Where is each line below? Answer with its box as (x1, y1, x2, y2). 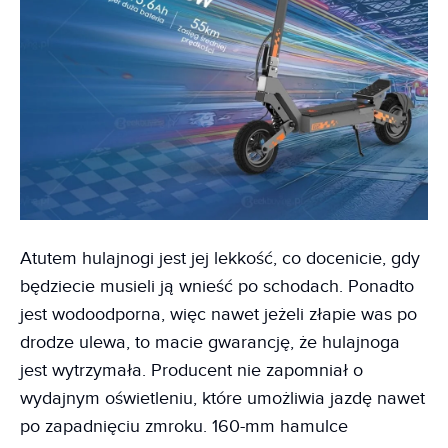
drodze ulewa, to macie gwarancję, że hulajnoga (20, 332, 400, 354)
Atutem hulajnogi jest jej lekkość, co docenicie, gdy (20, 248, 420, 270)
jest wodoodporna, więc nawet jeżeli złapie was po (20, 304, 417, 326)
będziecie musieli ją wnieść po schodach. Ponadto (20, 276, 414, 298)
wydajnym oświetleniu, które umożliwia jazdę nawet (20, 388, 425, 410)
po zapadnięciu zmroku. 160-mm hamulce (20, 416, 348, 438)
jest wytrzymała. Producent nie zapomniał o (20, 360, 363, 382)
